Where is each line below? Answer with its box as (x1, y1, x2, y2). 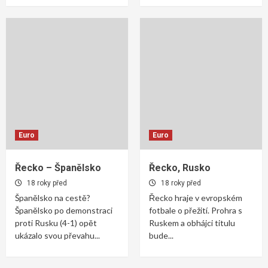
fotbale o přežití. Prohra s (149, 205, 242, 215)
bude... (149, 230, 173, 240)
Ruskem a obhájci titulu (149, 217, 235, 228)
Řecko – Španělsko (15, 162, 101, 173)
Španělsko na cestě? (15, 192, 90, 203)
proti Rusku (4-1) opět (15, 217, 97, 228)
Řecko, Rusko (149, 162, 211, 173)
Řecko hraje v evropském (149, 192, 242, 203)
